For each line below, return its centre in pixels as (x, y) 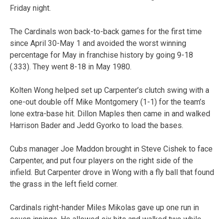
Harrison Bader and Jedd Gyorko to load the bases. (97, 125)
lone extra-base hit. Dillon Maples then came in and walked (110, 113)
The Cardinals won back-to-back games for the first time (106, 31)
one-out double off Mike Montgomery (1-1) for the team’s (108, 102)
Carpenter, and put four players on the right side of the (101, 160)
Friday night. (30, 8)
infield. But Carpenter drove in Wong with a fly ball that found (112, 172)
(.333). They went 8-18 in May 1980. (71, 66)
